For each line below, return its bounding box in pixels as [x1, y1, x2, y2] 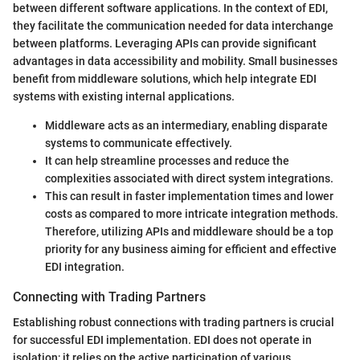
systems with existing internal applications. [13, 90, 235, 104]
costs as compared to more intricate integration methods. [45, 207, 338, 221]
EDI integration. [45, 260, 125, 274]
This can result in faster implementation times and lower [45, 190, 333, 203]
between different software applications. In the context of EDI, [13, 2, 328, 15]
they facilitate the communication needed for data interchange [13, 19, 333, 33]
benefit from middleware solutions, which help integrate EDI [13, 72, 317, 86]
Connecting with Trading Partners [13, 289, 206, 305]
